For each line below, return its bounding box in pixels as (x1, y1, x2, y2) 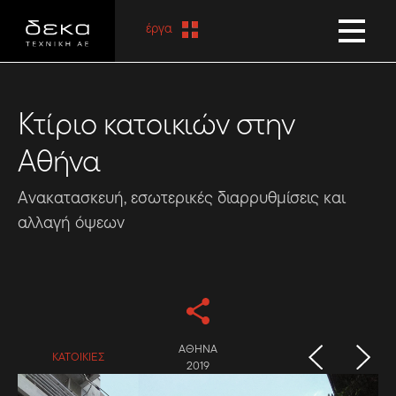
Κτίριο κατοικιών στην (18, 102, 294, 145)
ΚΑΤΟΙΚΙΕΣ (51, 348, 104, 366)
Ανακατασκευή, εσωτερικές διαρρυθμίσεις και (18, 186, 346, 209)
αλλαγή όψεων (18, 210, 125, 234)
